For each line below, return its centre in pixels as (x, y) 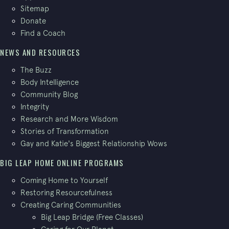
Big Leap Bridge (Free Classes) (92, 217)
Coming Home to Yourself (64, 180)
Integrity (35, 107)
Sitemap (35, 9)
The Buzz (36, 70)
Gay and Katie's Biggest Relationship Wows (94, 144)
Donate (33, 21)
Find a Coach (43, 33)
